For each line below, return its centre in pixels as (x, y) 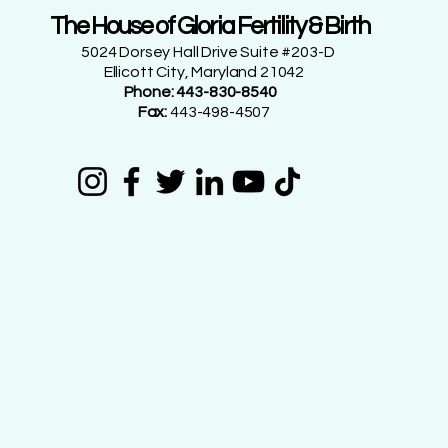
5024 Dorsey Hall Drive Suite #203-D (208, 51)
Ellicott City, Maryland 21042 (193, 71)
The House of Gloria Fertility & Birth (210, 25)
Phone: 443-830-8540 (197, 91)
